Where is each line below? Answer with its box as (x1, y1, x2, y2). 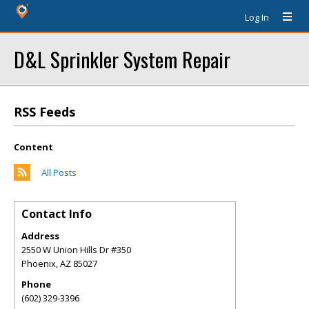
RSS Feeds (14, 103, 75, 120)
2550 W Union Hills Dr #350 (21, 243, 131, 256)
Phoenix (21, 257, 56, 270)
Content (14, 141, 53, 153)
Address (21, 230, 59, 242)
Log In (245, 11, 269, 23)
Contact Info (21, 206, 92, 221)
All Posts (41, 166, 77, 179)
